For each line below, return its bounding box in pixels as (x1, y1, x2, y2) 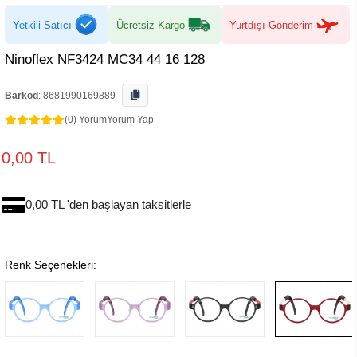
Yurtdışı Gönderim (229, 18, 313, 31)
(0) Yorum (65, 114, 107, 125)
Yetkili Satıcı (13, 18, 72, 31)
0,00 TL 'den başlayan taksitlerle (25, 198, 191, 211)
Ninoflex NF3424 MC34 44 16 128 (5, 52, 205, 67)
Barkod (5, 90, 38, 101)
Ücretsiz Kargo (116, 18, 185, 31)
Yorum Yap (107, 114, 154, 125)
